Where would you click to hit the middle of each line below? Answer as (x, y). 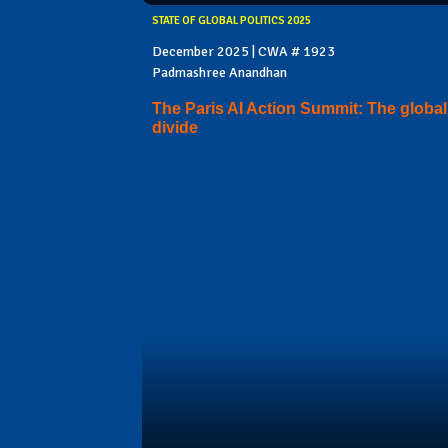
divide (175, 128)
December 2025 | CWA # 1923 (243, 51)
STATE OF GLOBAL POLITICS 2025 (231, 20)
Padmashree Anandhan (219, 72)
